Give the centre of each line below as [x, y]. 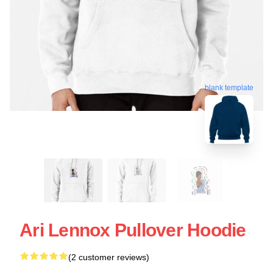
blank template [229, 89]
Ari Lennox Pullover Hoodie [133, 230]
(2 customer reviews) [109, 257]
